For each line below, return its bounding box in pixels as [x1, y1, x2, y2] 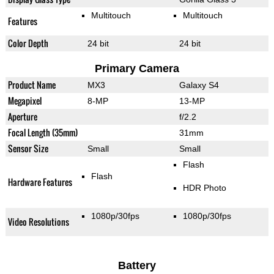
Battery [117, 259, 156, 272]
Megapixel [7, 94, 42, 108]
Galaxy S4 [179, 80, 219, 91]
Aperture [7, 110, 37, 124]
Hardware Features [7, 176, 72, 189]
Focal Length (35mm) [7, 126, 78, 139]
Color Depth [7, 37, 48, 50]
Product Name [7, 78, 56, 92]
